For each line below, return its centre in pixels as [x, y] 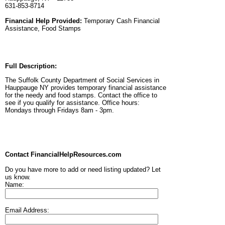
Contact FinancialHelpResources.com [63, 155]
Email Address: [27, 210]
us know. [18, 177]
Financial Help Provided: [43, 21]
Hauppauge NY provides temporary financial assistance [86, 88]
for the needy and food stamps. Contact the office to [81, 95]
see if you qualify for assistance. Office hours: [72, 103]
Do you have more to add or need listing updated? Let [83, 170]
